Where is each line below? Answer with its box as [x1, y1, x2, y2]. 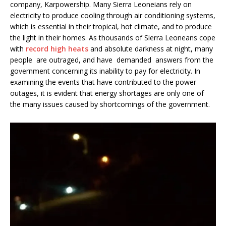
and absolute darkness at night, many [90, 43, 213, 53]
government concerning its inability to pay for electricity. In [10, 66, 200, 76]
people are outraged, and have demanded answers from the [10, 54, 213, 65]
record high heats [24, 43, 90, 53]
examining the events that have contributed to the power [10, 77, 196, 87]
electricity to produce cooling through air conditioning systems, [10, 10, 215, 20]
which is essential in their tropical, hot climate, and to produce [10, 21, 212, 31]
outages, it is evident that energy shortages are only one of [10, 88, 204, 98]
